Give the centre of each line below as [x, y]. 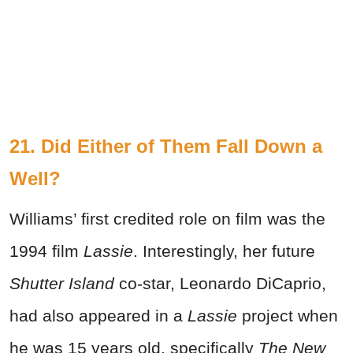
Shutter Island [62, 283]
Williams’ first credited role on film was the [167, 218]
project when [288, 315]
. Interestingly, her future [224, 251]
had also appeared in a [98, 315]
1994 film [46, 251]
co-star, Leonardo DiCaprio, [220, 283]
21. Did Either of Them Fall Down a [166, 146]
